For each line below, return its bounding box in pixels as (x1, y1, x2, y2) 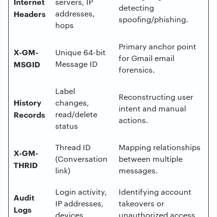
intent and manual (119, 103, 186, 113)
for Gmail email (119, 53, 174, 63)
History (14, 97, 41, 108)
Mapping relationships (119, 142, 201, 152)
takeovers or (119, 198, 164, 208)
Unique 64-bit (55, 47, 106, 57)
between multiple (119, 154, 183, 164)
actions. (119, 115, 148, 125)
